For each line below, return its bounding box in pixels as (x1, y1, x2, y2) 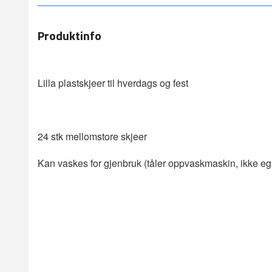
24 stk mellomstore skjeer (38, 129, 147, 144)
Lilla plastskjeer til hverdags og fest (38, 76, 188, 90)
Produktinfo (38, 26, 101, 46)
